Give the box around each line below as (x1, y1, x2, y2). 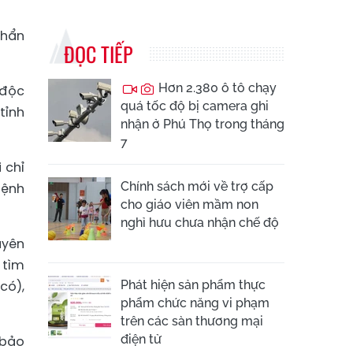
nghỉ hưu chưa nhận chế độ (121, 215, 279, 230)
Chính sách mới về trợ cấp (121, 179, 273, 194)
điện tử (121, 332, 162, 347)
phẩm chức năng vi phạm (121, 295, 269, 310)
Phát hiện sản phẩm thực (121, 277, 266, 292)
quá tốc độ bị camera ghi (121, 98, 269, 113)
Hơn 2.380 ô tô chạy (155, 80, 277, 95)
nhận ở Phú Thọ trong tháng (121, 117, 284, 132)
